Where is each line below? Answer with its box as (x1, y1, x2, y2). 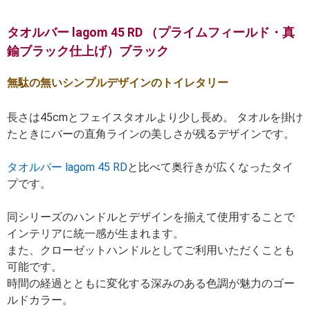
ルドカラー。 (7, 293, 73, 307)
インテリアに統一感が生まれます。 (7, 227, 184, 241)
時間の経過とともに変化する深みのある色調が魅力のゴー (7, 277, 295, 291)
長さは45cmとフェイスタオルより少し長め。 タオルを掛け (7, 111, 303, 125)
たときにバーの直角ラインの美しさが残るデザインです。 (7, 127, 295, 141)
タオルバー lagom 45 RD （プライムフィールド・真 (7, 26, 295, 40)
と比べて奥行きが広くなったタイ (127, 161, 293, 174)
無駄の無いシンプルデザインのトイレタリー (7, 76, 228, 90)
